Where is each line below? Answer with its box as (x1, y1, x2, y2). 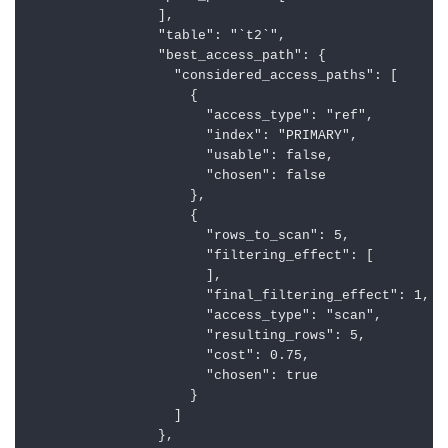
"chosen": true (30, 369, 318, 384)
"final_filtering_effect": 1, (30, 289, 430, 304)
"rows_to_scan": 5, (30, 229, 350, 244)
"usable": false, (30, 149, 334, 164)
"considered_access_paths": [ (30, 69, 398, 84)
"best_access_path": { (30, 49, 326, 64)
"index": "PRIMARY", (30, 129, 358, 144)
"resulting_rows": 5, (30, 329, 366, 344)
